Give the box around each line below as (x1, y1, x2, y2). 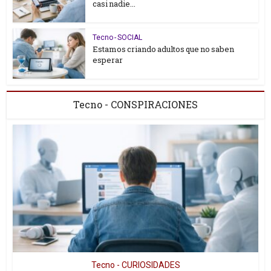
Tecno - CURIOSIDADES (91, 260, 180, 270)
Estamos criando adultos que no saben (93, 43, 235, 54)
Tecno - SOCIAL (93, 33, 143, 42)
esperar (93, 54, 123, 65)
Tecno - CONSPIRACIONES (73, 97, 198, 111)
